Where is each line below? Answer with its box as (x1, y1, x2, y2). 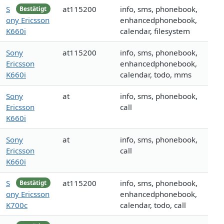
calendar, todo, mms (120, 69, 191, 80)
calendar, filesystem (120, 26, 190, 36)
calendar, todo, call (120, 200, 186, 210)
